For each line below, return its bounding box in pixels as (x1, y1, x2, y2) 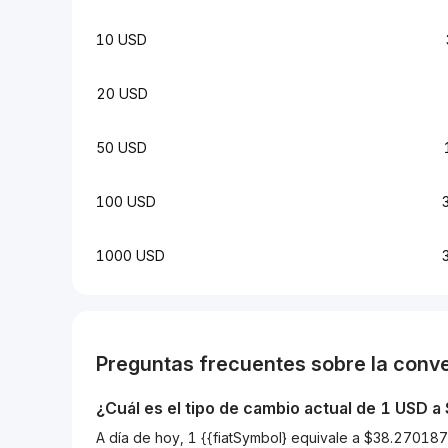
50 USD (96, 139, 147, 156)
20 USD (96, 85, 148, 102)
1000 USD (96, 247, 165, 264)
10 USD (96, 31, 147, 48)
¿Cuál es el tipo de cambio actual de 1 (96, 398, 395, 418)
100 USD (96, 193, 156, 210)
